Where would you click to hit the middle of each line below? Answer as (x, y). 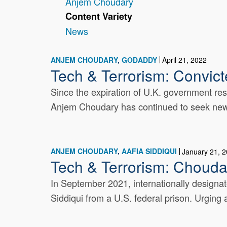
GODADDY (140, 60)
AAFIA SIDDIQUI (149, 151)
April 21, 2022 (185, 60)
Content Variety (99, 16)
